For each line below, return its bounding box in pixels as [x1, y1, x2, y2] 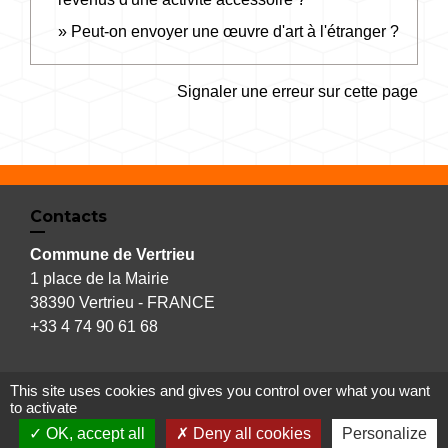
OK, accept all [41, 425, 145, 442]
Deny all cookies [188, 425, 311, 442]
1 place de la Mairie [30, 270, 169, 288]
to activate [10, 399, 77, 416]
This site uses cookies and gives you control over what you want [10, 382, 430, 399]
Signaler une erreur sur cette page [177, 83, 418, 101]
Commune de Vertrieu [30, 246, 195, 264]
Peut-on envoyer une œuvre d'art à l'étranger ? [71, 23, 399, 41]
